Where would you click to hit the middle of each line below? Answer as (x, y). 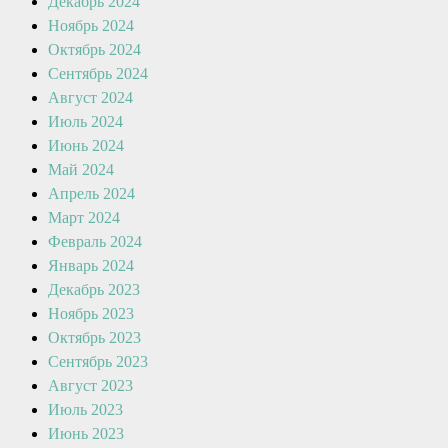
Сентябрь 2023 (98, 361)
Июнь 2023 (86, 433)
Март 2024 (84, 217)
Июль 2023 (85, 409)
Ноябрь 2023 (91, 313)
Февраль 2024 (95, 241)
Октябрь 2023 (94, 337)
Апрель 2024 (91, 193)
